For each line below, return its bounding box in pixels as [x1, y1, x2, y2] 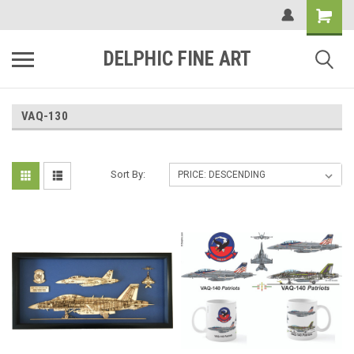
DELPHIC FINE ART [103, 47, 251, 70]
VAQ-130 [21, 109, 68, 123]
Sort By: [111, 168, 146, 180]
